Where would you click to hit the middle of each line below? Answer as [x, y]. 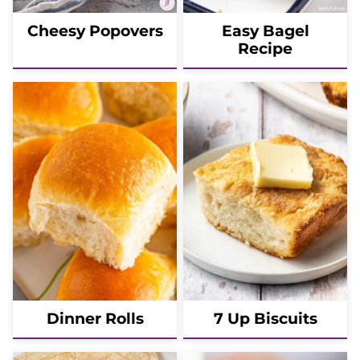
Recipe [265, 49]
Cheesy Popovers [95, 31]
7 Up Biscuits [265, 319]
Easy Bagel [265, 31]
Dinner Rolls [95, 319]
